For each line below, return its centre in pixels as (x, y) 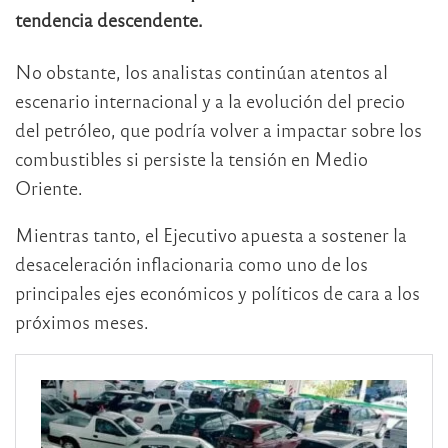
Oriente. (49, 187)
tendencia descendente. (109, 20)
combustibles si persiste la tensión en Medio (191, 158)
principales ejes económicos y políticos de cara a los (217, 292)
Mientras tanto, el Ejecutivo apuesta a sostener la (211, 234)
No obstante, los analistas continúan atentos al (201, 71)
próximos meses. (82, 321)
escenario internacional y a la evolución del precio (210, 100)
